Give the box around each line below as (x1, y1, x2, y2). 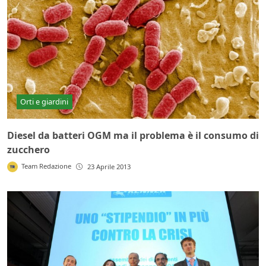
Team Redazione (21, 161, 72, 171)
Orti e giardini (20, 96, 69, 107)
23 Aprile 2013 (87, 162, 131, 172)
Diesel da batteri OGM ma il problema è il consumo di (7, 129, 259, 142)
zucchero (7, 143, 50, 157)
